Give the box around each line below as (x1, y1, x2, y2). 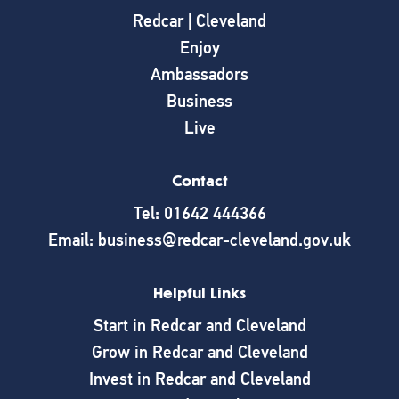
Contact (171, 172, 228, 190)
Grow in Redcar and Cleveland (91, 341, 308, 362)
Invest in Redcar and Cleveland (88, 368, 311, 389)
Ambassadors (151, 63, 248, 85)
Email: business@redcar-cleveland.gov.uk (48, 229, 351, 250)
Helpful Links (153, 284, 246, 302)
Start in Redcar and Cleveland (93, 314, 306, 336)
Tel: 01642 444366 (133, 202, 266, 224)
